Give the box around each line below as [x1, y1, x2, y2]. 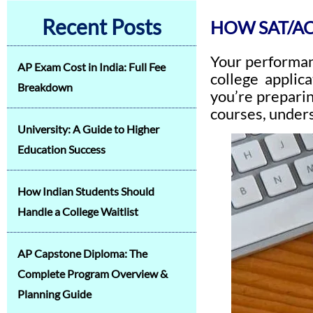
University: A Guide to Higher [17, 122, 159, 136]
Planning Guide [17, 287, 92, 300]
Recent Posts [41, 14, 161, 39]
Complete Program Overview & [17, 267, 168, 280]
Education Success [17, 143, 105, 156]
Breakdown [17, 80, 73, 94]
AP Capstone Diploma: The [17, 247, 147, 260]
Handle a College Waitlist [17, 205, 138, 218]
